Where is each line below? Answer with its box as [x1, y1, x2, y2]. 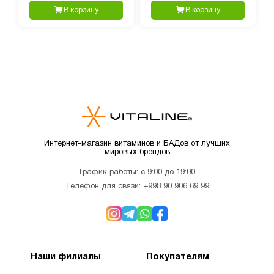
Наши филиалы [31, 253, 101, 262]
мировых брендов [104, 149, 170, 157]
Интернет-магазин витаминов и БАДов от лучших [44, 140, 230, 148]
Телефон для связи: [65, 183, 143, 191]
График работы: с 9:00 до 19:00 [79, 169, 195, 177]
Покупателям [146, 253, 209, 262]
